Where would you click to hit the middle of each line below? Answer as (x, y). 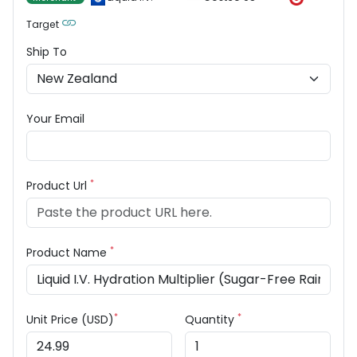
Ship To (47, 52)
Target (43, 24)
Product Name (68, 253)
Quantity (211, 320)
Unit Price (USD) (70, 320)
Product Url (58, 186)
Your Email (55, 119)
